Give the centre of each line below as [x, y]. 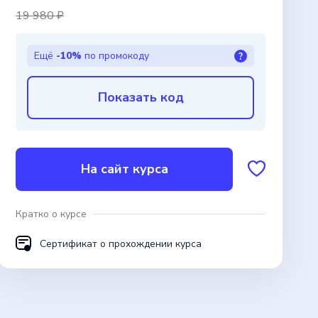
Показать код [141, 97]
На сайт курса [124, 169]
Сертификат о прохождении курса [121, 243]
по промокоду [117, 56]
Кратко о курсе [51, 214]
